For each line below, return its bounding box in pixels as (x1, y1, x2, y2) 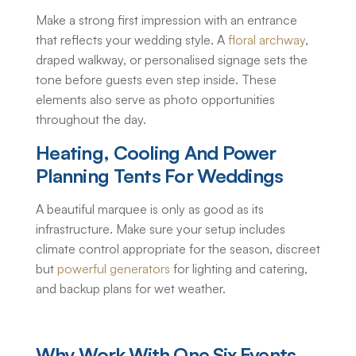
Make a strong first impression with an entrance (36, 12, 297, 29)
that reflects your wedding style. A (36, 32, 228, 48)
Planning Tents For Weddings (36, 164, 284, 188)
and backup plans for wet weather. (36, 281, 229, 297)
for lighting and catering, (170, 261, 308, 277)
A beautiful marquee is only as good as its (36, 201, 264, 218)
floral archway (228, 32, 305, 48)
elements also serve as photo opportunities (36, 91, 275, 108)
